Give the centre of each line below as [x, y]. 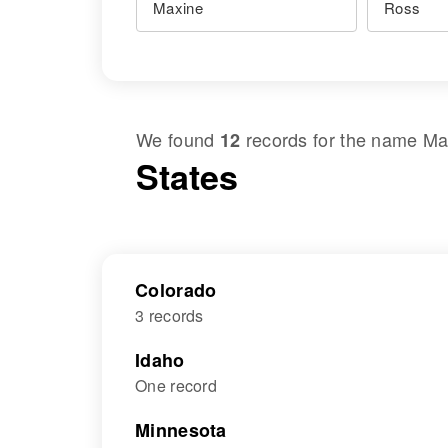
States [187, 176]
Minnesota [181, 430]
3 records [169, 315]
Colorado [176, 290]
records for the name [331, 139]
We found [178, 139]
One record [176, 385]
